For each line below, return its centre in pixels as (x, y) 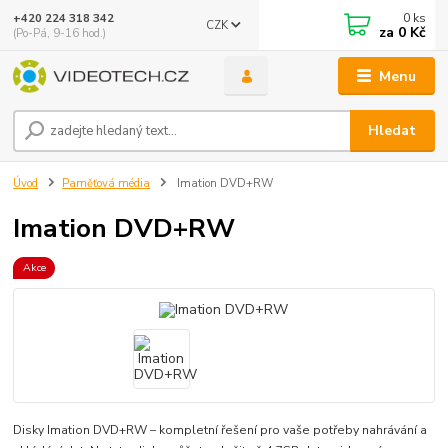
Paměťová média (106, 183)
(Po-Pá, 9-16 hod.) (60, 33)
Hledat (392, 131)
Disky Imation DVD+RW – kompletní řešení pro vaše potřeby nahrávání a (220, 430)
